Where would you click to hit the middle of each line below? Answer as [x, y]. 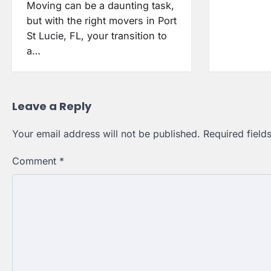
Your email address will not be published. [106, 134]
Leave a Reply [52, 106]
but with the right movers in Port [102, 21]
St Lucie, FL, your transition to [97, 36]
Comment [36, 161]
